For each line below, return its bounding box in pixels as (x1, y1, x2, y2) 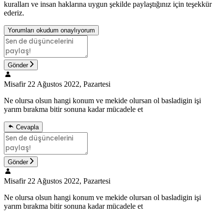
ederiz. (4, 8, 24, 17)
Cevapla (16, 123, 39, 131)
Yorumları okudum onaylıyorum (8, 26, 95, 34)
